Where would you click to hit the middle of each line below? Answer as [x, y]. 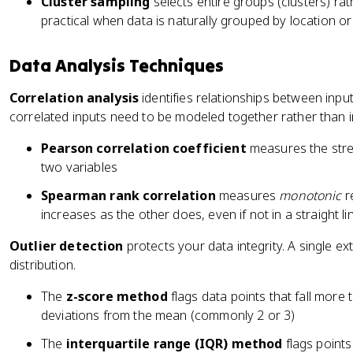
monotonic [310, 195]
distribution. [43, 265]
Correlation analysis [74, 98]
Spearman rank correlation [128, 195]
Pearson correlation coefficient [144, 148]
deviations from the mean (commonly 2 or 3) [168, 315]
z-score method [117, 296]
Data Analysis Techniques [117, 65]
